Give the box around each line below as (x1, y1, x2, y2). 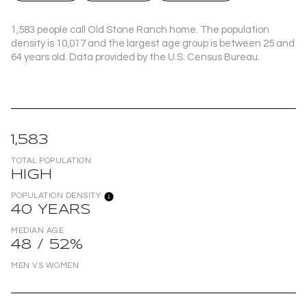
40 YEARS (11, 204, 91, 217)
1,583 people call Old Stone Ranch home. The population (11, 25, 269, 36)
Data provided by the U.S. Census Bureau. (67, 52, 260, 63)
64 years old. (11, 52, 67, 63)
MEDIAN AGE (11, 226, 64, 236)
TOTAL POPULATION (11, 156, 91, 166)
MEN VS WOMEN (11, 261, 79, 271)
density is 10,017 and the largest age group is (11, 38, 219, 49)
